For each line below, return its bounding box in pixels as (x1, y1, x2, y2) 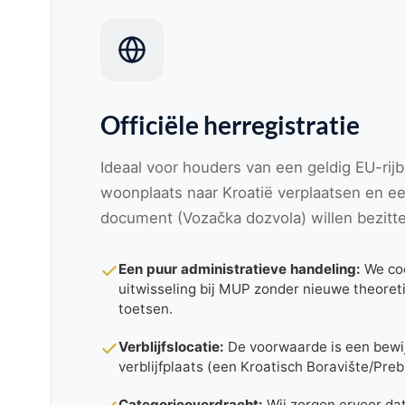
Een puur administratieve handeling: (118, 259, 361, 278)
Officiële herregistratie (99, 108, 360, 140)
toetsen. (118, 299, 173, 317)
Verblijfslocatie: (118, 337, 224, 355)
